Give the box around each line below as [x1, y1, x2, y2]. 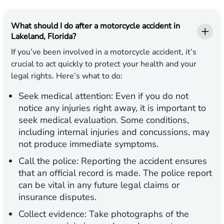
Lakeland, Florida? [11, 31, 76, 42]
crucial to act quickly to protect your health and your [11, 58, 196, 70]
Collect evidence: [18, 208, 86, 220]
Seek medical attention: [18, 90, 113, 102]
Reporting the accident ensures [78, 155, 207, 167]
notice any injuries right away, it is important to [18, 102, 206, 114]
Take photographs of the [86, 208, 189, 220]
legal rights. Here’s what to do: [11, 70, 122, 82]
